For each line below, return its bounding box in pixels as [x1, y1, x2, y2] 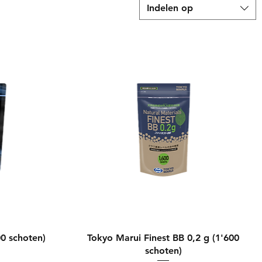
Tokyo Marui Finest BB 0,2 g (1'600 [87, 232, 240, 243]
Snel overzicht [136, 231, 191, 242]
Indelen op [147, 2, 193, 13]
